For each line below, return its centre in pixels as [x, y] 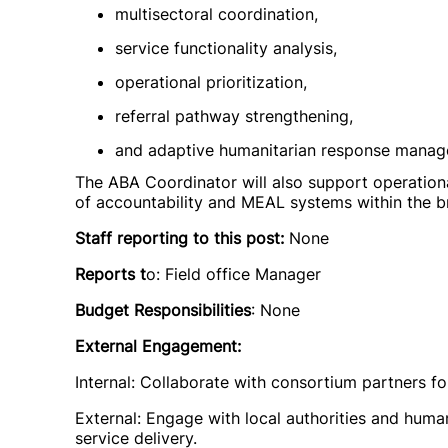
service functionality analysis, [226, 48]
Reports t [110, 274]
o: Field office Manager [233, 274]
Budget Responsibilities [163, 310]
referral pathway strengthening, [234, 116]
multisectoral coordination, [216, 14]
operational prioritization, [211, 82]
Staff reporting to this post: [179, 238]
